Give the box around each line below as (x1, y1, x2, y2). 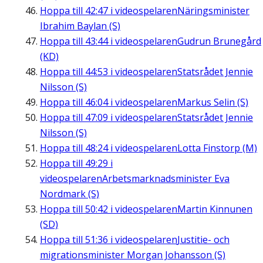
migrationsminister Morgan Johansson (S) (40, 248, 225, 262)
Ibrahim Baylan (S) (40, 19, 120, 33)
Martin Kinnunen (177, 203, 252, 216)
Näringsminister (177, 4, 249, 18)
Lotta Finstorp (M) (177, 141, 257, 155)
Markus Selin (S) (177, 96, 248, 109)
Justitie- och (177, 233, 230, 247)
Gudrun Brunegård (177, 35, 261, 48)
